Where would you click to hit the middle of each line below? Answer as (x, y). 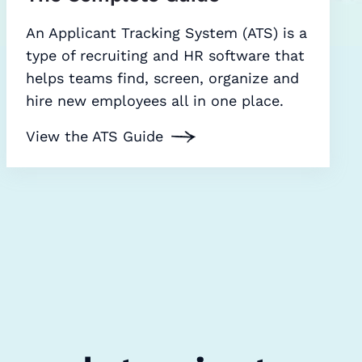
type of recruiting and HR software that (165, 56)
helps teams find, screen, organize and (162, 78)
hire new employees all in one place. (155, 101)
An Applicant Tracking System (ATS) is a (166, 33)
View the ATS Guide (95, 137)
